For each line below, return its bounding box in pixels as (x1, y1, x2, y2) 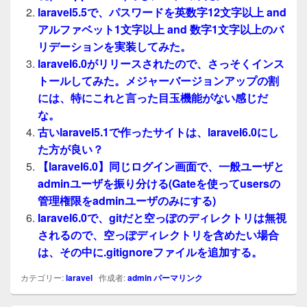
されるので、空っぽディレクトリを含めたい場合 (38, 226, 279, 243)
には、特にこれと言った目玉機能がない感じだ (38, 89, 268, 106)
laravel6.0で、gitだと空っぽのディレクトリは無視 (38, 209, 286, 225)
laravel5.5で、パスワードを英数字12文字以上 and (38, 3, 286, 20)
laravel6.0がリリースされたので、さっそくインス (38, 55, 284, 71)
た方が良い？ (38, 140, 103, 157)
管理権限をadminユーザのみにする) (38, 192, 216, 208)
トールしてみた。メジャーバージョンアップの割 (38, 72, 279, 88)
